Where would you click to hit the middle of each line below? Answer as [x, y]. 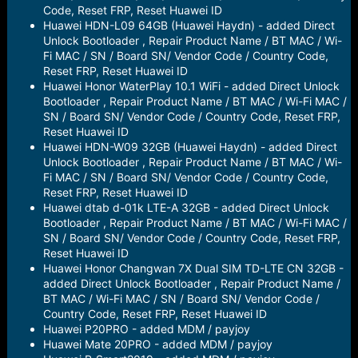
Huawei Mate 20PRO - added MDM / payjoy [157, 344]
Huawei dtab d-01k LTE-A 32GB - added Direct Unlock [186, 207]
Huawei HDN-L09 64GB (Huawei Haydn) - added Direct [189, 25]
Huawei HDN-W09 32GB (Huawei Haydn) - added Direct [190, 147]
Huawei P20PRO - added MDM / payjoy [146, 329]
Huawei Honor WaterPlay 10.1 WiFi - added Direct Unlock [191, 86]
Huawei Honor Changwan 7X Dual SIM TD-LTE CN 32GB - [193, 268]
